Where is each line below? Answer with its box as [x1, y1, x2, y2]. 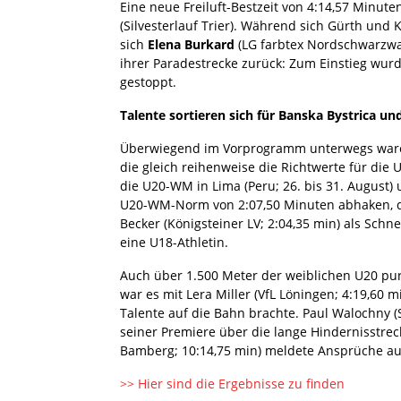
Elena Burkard [148, 35, 235, 53]
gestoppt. [120, 73, 176, 90]
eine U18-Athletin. [120, 233, 228, 251]
